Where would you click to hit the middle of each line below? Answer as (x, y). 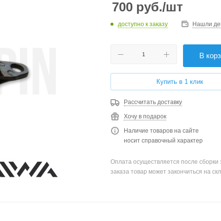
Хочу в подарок (145, 116)
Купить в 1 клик (180, 82)
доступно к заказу (143, 24)
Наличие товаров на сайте (161, 131)
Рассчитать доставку (153, 102)
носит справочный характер (163, 141)
